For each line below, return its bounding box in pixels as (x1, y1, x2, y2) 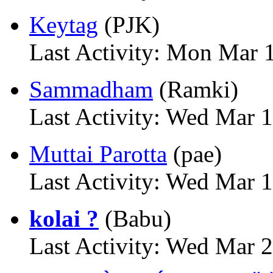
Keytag (29, 12, 98, 38)
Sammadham (29, 76, 153, 102)
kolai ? (29, 205, 99, 232)
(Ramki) (153, 76, 238, 102)
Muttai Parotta (29, 141, 167, 167)
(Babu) (99, 205, 171, 232)
